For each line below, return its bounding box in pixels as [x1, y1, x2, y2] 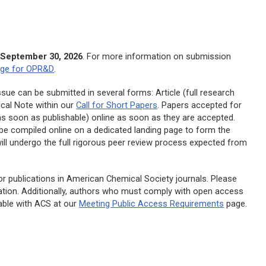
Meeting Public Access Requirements [79, 198, 224, 210]
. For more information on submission [83, 50, 232, 62]
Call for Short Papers [76, 100, 158, 111]
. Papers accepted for [157, 100, 242, 111]
